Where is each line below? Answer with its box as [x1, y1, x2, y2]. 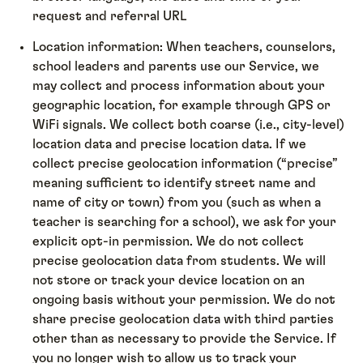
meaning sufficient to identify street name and [32, 177, 317, 190]
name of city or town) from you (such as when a [32, 196, 322, 210]
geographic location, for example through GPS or [32, 99, 331, 113]
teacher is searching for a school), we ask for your [32, 216, 337, 229]
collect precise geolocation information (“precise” [32, 157, 338, 171]
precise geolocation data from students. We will [32, 254, 327, 268]
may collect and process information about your [32, 79, 326, 93]
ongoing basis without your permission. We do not [32, 293, 336, 307]
